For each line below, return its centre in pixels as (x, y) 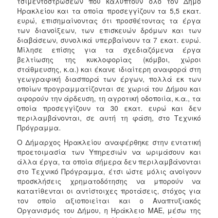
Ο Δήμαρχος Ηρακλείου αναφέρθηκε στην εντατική (109, 142)
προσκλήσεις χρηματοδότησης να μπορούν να (109, 181)
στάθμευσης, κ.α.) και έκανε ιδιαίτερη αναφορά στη (109, 69)
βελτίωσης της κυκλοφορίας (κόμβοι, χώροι (109, 59)
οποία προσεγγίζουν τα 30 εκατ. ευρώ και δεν (109, 108)
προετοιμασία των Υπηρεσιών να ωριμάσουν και (109, 152)
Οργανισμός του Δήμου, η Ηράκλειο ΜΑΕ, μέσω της (109, 210)
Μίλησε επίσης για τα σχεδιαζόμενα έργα (109, 49)
